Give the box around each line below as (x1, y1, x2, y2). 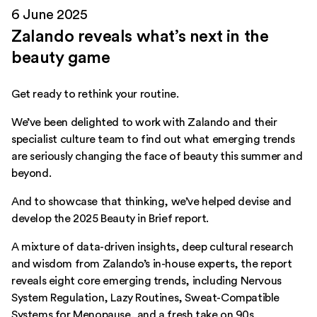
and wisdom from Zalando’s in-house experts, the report (11, 258, 292, 270)
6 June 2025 (11, 8, 88, 23)
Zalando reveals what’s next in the (11, 28, 269, 46)
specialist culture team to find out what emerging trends (11, 134, 295, 146)
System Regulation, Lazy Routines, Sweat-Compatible (11, 292, 280, 304)
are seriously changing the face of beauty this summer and (11, 151, 303, 163)
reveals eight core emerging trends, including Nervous (11, 275, 282, 287)
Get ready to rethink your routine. (11, 88, 179, 100)
